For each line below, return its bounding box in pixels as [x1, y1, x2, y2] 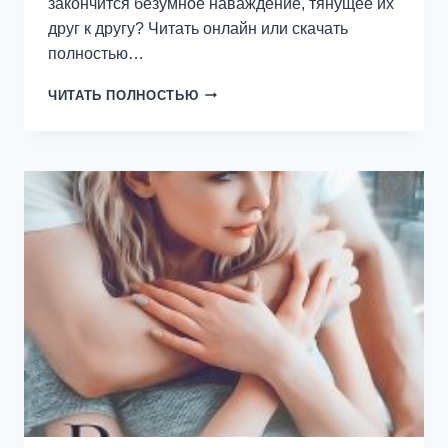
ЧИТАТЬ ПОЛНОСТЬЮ [48, 87, 199, 103]
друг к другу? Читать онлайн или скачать [48, 19, 348, 37]
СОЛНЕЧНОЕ [198, 103, 288, 119]
